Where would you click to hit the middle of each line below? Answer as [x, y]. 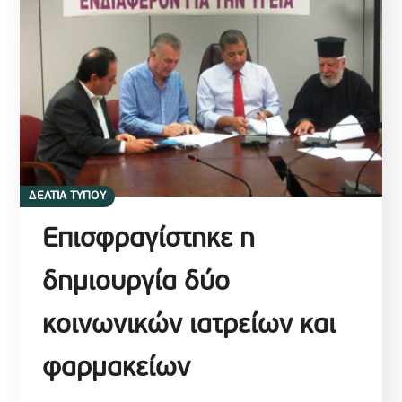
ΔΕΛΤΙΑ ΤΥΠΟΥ [67, 197]
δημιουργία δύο [136, 284]
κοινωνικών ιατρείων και [189, 327]
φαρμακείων [117, 370]
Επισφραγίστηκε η [149, 240]
